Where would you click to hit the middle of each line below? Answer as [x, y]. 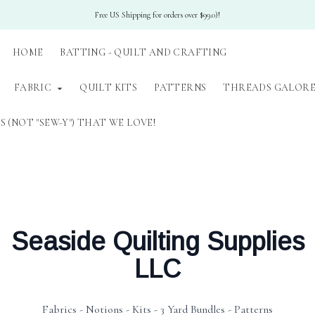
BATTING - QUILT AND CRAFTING [143, 52]
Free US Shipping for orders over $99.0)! [157, 15]
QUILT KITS [109, 88]
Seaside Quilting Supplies [157, 242]
